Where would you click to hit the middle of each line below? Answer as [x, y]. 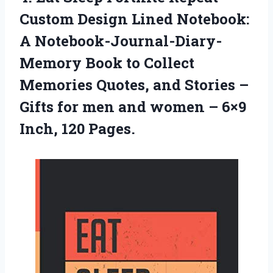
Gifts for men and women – [121, 106]
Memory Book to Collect [107, 62]
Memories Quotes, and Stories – [134, 84]
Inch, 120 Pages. [77, 128]
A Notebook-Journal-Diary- [121, 41]
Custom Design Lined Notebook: [134, 19]
